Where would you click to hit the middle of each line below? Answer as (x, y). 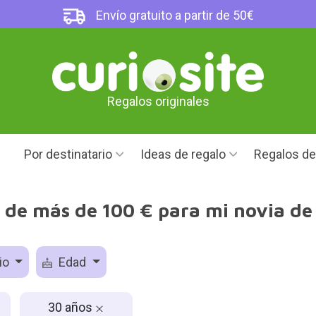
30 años (72, 307)
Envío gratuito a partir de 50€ (174, 15)
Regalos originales (158, 102)
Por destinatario (68, 154)
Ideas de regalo (183, 154)
